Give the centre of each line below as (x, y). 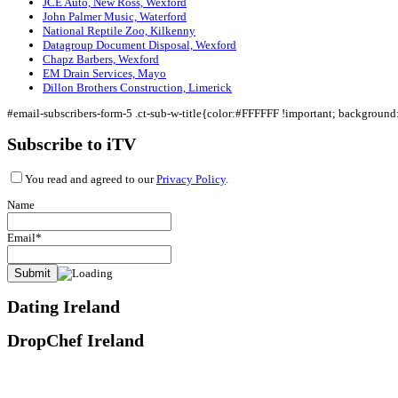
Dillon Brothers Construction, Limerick (137, 88)
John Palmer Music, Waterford (115, 17)
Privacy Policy (191, 179)
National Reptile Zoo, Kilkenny (119, 31)
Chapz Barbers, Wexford (101, 60)
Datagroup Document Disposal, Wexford (139, 45)
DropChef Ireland (76, 340)
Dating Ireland (64, 306)
